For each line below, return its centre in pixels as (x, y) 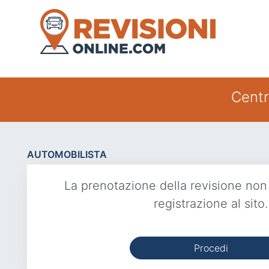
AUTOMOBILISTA (67, 154)
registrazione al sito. (211, 204)
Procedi (211, 248)
